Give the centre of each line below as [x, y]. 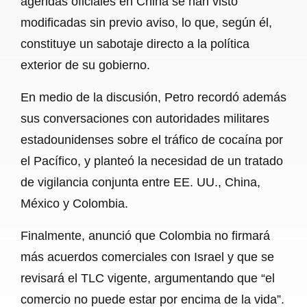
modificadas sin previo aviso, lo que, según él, [146, 22]
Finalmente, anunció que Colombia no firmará [145, 235]
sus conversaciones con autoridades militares [145, 118]
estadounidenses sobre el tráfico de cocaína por [152, 139]
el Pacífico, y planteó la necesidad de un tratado [152, 161]
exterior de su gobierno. [85, 65]
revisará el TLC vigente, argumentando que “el [148, 278]
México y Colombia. [74, 203]
